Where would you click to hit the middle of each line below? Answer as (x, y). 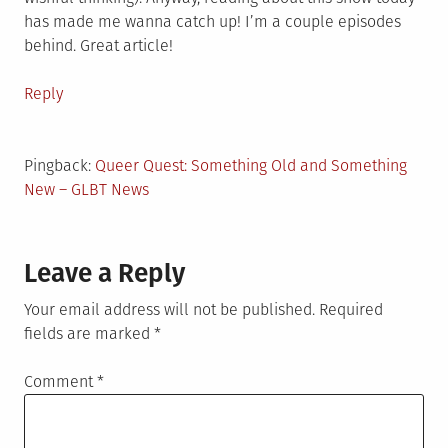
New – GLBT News (86, 190)
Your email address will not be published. (169, 310)
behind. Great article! (98, 46)
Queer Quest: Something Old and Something (251, 166)
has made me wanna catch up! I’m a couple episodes (212, 22)
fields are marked (89, 334)
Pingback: (59, 166)
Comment (60, 382)
